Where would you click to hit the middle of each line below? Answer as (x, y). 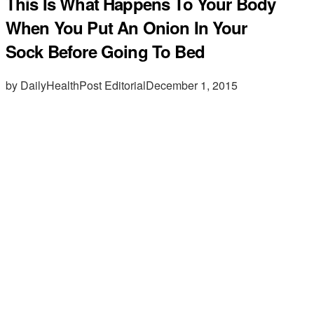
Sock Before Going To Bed (105, 51)
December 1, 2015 (192, 85)
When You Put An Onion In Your (127, 27)
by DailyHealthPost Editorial (76, 85)
